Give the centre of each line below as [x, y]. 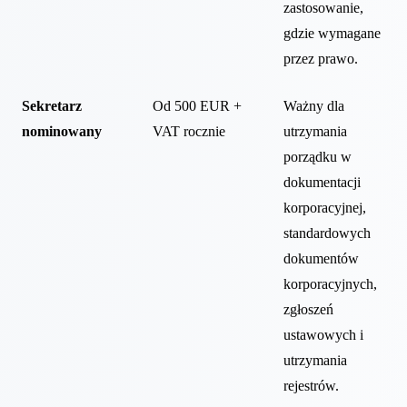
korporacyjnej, [325, 207]
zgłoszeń [308, 309]
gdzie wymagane [332, 33]
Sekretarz [52, 105]
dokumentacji [322, 182]
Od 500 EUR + [197, 105]
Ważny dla [314, 105]
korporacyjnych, [330, 283]
